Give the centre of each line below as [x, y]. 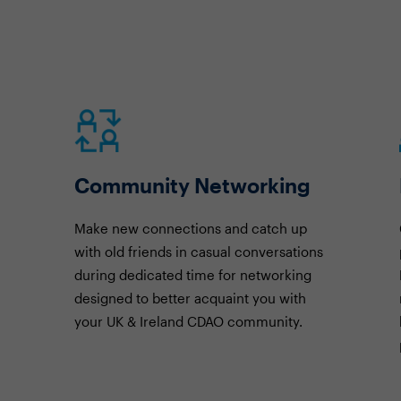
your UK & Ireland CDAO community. [188, 321]
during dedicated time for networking [192, 275]
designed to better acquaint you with [190, 298]
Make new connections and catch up [190, 228]
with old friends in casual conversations [198, 252]
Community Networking [192, 185]
